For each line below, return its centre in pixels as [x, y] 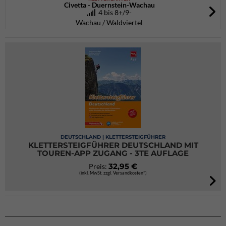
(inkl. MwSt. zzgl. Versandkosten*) [113, 173]
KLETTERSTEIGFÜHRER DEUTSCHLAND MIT [113, 145]
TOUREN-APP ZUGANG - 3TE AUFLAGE [113, 153]
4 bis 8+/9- [113, 12]
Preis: [99, 166]
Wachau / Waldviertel [109, 22]
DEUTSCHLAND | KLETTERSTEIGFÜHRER [113, 137]
